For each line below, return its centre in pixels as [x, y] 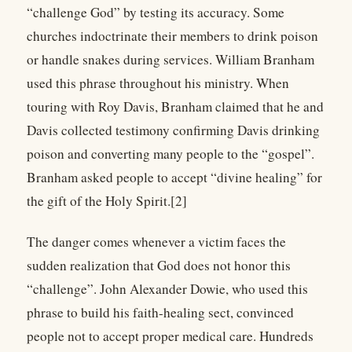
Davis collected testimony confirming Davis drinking [173, 130]
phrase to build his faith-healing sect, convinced [160, 312]
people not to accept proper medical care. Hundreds [170, 335]
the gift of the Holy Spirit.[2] [107, 200]
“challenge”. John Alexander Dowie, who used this [167, 288]
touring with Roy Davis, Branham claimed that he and [175, 106]
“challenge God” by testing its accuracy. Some [156, 12]
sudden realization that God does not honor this [159, 265]
